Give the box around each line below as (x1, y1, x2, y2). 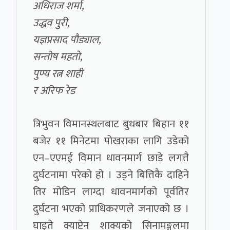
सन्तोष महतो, (33, 48, 83, 66)
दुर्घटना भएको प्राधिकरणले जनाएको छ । (33, 200, 189, 218)
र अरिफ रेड (33, 82, 75, 100)
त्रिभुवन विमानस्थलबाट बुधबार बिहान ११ (33, 115, 189, 133)
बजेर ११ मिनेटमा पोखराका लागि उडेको (33, 132, 189, 150)
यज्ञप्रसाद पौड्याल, (33, 31, 101, 49)
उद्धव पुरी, (33, 14, 70, 32)
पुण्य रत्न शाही (33, 65, 83, 83)
